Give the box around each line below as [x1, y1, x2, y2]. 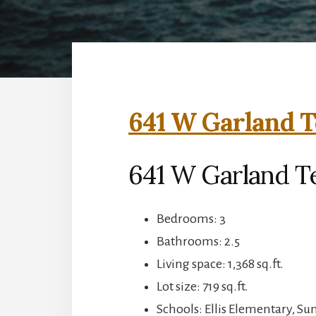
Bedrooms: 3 [157, 211, 226, 226]
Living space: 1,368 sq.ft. [157, 256, 284, 271]
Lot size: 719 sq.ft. [157, 279, 248, 293]
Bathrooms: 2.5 [157, 233, 240, 248]
